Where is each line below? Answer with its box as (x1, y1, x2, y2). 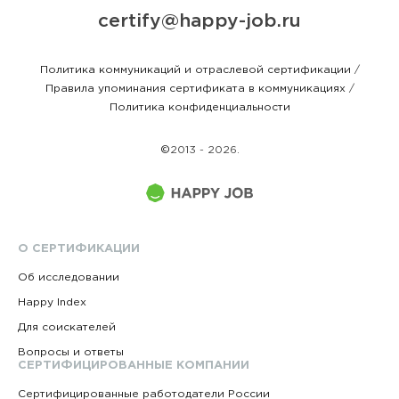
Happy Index (18, 297, 86, 307)
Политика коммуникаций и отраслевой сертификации (39, 65, 351, 75)
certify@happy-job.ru (98, 13, 301, 29)
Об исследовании (18, 272, 119, 282)
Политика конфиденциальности (109, 102, 290, 112)
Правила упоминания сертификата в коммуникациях (45, 84, 346, 94)
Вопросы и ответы (18, 346, 124, 357)
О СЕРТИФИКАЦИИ (18, 243, 140, 254)
